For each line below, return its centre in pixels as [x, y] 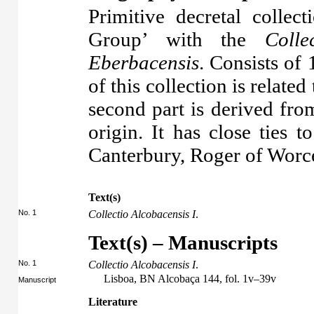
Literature [113, 302]
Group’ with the [177, 39]
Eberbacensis [144, 62]
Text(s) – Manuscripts [183, 243]
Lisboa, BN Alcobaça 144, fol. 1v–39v [190, 279]
